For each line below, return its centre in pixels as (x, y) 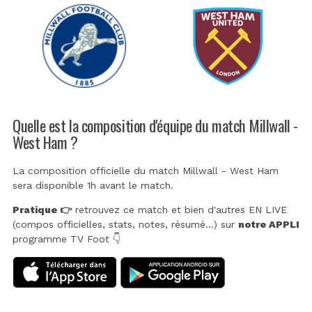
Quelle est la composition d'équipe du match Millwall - (155, 125)
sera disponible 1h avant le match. (93, 186)
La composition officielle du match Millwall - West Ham (146, 171)
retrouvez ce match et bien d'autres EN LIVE (179, 210)
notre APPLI (269, 225)
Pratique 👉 (42, 210)
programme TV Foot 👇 (67, 239)
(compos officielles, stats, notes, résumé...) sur (125, 225)
